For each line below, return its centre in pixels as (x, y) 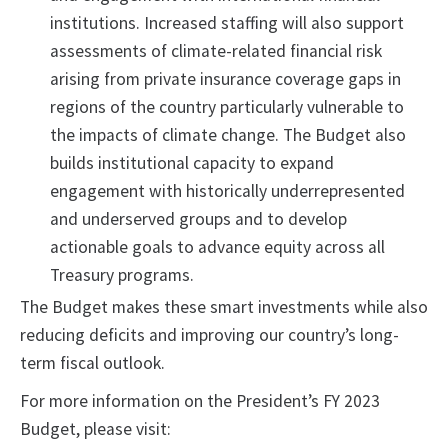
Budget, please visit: (95, 429)
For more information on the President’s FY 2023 (200, 401)
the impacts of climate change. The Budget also (228, 135)
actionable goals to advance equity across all (217, 247)
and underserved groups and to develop (198, 219)
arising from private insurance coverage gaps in (225, 79)
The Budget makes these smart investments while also (224, 307)
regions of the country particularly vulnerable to (227, 107)
